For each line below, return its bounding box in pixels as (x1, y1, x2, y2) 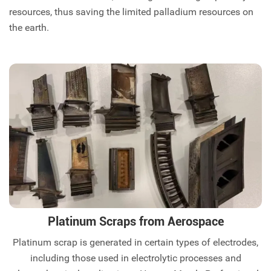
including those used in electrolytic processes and (30, 252, 241, 264)
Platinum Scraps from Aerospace (47, 214, 224, 229)
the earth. (9, 21, 54, 33)
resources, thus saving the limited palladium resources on (9, 5, 253, 18)
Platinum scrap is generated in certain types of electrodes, (13, 237, 258, 249)
